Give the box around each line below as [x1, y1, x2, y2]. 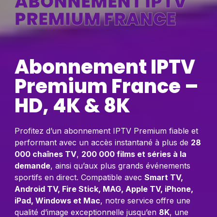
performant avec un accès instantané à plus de [15, 137, 191, 147]
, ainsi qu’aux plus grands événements [50, 160, 190, 170]
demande [15, 160, 50, 170]
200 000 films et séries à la [81, 149, 186, 159]
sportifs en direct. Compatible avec [15, 172, 144, 182]
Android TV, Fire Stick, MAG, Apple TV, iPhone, [15, 184, 193, 194]
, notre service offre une [100, 195, 190, 205]
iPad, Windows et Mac [15, 195, 100, 205]
